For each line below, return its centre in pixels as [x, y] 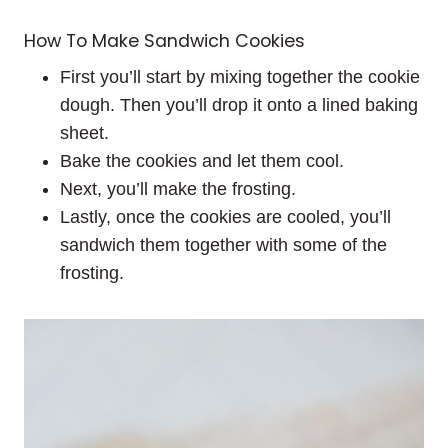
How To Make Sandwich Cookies [164, 40]
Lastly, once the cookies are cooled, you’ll [225, 216]
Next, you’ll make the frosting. [178, 188]
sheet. [84, 132]
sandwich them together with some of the [223, 244]
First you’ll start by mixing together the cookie [240, 76]
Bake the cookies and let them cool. [202, 160]
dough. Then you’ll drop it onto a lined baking [239, 104]
